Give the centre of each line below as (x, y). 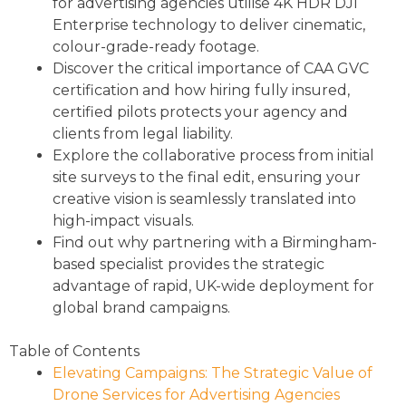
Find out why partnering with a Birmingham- (215, 242)
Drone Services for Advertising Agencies (196, 394)
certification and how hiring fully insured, (201, 90)
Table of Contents (74, 351)
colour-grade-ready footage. (156, 46)
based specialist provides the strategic (188, 264)
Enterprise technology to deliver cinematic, (209, 24)
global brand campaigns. (141, 307)
